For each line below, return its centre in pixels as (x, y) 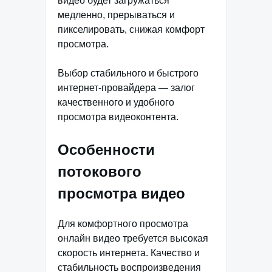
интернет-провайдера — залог (126, 87)
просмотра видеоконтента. (118, 117)
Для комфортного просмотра (123, 223)
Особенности (106, 149)
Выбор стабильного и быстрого (128, 73)
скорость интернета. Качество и (129, 253)
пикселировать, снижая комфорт (131, 29)
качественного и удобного (116, 102)
